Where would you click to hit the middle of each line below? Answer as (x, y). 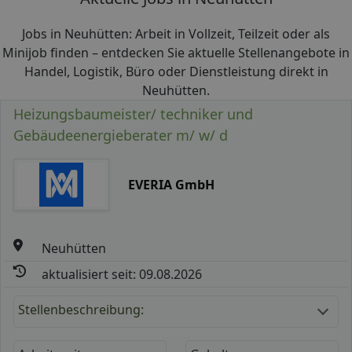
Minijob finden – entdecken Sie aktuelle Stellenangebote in (176, 53)
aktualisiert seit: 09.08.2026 (122, 274)
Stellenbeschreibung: (81, 309)
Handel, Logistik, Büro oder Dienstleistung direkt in (176, 71)
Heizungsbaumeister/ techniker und (133, 114)
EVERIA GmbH (171, 184)
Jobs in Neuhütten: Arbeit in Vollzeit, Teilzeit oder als (176, 34)
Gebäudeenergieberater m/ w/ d (121, 135)
